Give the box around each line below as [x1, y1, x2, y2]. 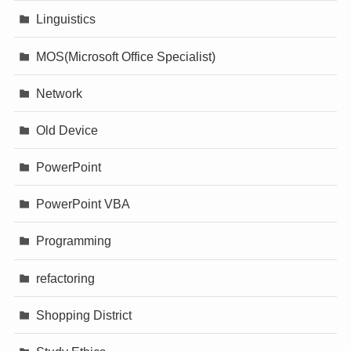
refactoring [36, 270, 96, 285]
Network [36, 85, 83, 100]
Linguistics [36, 12, 96, 27]
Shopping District [36, 307, 132, 322]
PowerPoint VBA [36, 197, 131, 212]
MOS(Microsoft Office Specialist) [36, 49, 216, 63]
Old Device [36, 122, 99, 137]
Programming [36, 233, 112, 248]
